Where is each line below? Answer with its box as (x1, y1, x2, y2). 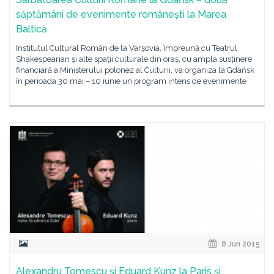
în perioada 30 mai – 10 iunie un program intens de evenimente (16, 76, 246, 86)
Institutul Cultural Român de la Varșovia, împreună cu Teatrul (16, 43, 237, 53)
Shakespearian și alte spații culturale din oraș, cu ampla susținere (16, 54, 252, 64)
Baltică (16, 23, 47, 35)
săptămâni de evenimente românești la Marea (16, 9, 226, 20)
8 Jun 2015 (220, 240, 260, 248)
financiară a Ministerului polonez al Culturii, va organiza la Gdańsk (16, 65, 254, 75)
